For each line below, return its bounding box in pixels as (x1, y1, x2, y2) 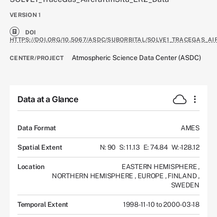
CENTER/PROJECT (10, 55, 64, 62)
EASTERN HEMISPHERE (122, 162, 199, 170)
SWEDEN (170, 181, 200, 189)
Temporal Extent (17, 200, 69, 208)
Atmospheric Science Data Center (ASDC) (72, 54, 201, 62)
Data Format (17, 124, 57, 132)
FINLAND (168, 171, 199, 180)
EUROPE (137, 171, 165, 180)
